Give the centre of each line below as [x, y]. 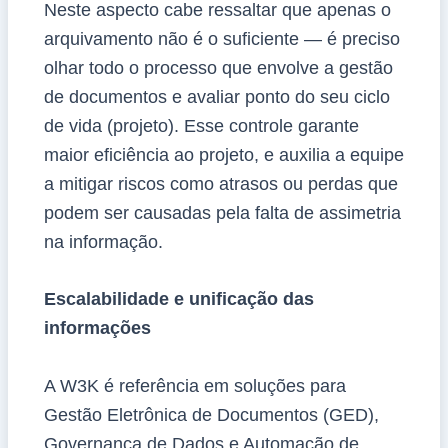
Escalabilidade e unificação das [178, 299]
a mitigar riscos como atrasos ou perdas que [220, 183]
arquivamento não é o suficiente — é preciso [221, 38]
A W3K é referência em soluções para [194, 386]
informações [97, 328]
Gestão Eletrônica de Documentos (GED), [211, 415]
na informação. [103, 241]
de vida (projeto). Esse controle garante [201, 125]
